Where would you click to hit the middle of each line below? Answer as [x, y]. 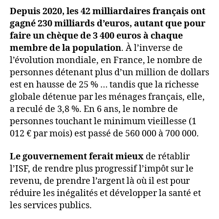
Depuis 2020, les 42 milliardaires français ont [108, 11]
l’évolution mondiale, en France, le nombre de [106, 60]
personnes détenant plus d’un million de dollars [109, 72]
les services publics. [51, 206]
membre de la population [66, 48]
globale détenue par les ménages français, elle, [107, 97]
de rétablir [167, 157]
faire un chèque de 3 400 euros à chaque [96, 36]
